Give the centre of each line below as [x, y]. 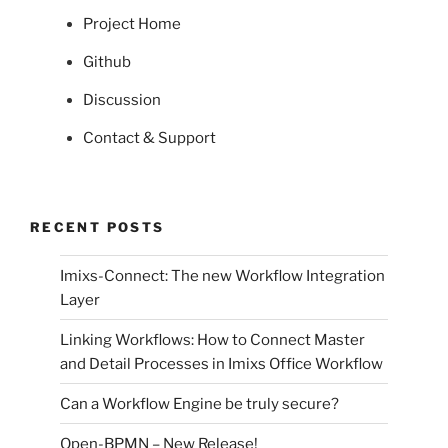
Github [106, 62]
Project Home [131, 24]
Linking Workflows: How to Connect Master [212, 339]
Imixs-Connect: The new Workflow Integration [222, 275]
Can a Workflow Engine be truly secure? [199, 403]
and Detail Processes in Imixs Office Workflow [221, 363]
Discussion [121, 100]
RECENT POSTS [97, 226]
